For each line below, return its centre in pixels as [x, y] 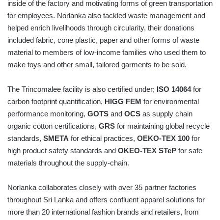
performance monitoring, [47, 114]
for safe [189, 151]
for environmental [170, 102]
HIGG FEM [123, 102]
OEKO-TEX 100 [163, 138]
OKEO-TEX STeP [147, 151]
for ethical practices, [103, 138]
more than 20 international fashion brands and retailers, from [103, 212]
